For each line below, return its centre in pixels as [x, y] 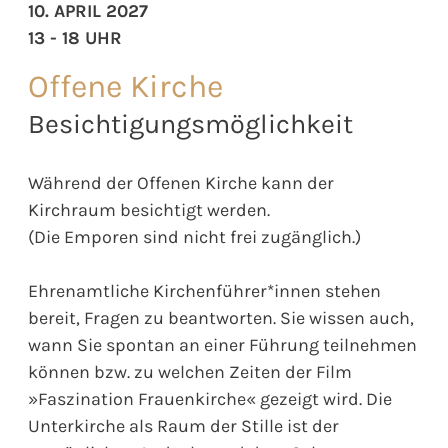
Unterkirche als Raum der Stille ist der [183, 425]
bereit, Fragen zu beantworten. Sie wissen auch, [221, 317]
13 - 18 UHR [75, 37]
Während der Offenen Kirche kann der [181, 182]
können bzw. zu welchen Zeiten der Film [190, 371]
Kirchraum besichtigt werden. [149, 209]
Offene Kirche [125, 86]
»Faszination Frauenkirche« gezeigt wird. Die [210, 398]
